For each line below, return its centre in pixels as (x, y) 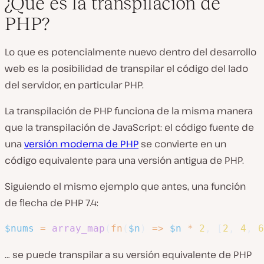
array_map (78, 228)
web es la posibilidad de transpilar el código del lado (126, 68)
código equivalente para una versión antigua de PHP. (124, 160)
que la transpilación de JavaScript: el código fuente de (129, 127)
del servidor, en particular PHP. (74, 85)
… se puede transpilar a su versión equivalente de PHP (128, 255)
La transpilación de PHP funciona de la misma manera (129, 111)
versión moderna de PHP (81, 144)
